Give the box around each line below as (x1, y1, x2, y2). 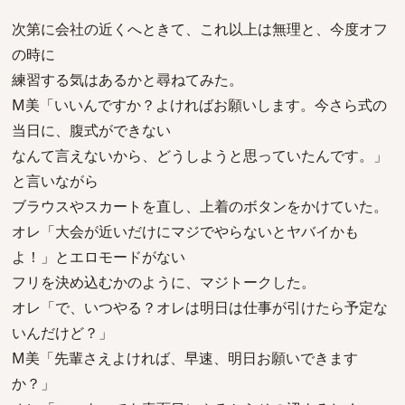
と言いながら (12, 171, 99, 191)
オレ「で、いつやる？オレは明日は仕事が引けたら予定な (12, 297, 388, 317)
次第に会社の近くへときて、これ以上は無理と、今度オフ (12, 19, 388, 39)
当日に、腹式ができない (12, 120, 171, 140)
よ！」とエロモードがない (12, 247, 185, 267)
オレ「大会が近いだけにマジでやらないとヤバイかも (12, 221, 359, 241)
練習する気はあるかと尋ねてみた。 (12, 70, 243, 89)
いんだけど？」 (12, 323, 113, 343)
